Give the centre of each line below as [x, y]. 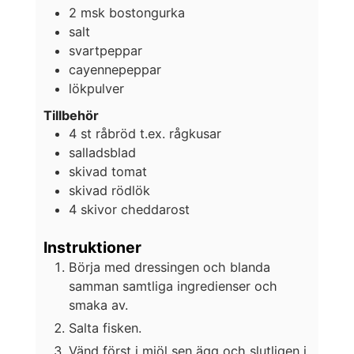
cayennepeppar [115, 69]
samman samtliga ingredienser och [173, 286]
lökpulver [96, 88]
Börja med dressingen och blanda [169, 267]
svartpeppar [105, 50]
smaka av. [98, 305]
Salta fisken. [105, 328]
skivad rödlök [109, 191]
